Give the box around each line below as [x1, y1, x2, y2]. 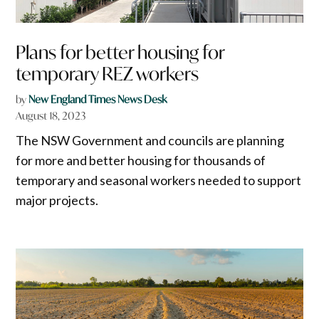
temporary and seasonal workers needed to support [16, 172, 302, 189]
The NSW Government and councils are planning [16, 132, 285, 149]
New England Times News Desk [28, 93, 167, 107]
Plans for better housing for [16, 41, 225, 65]
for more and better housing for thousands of [16, 152, 266, 169]
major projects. [16, 192, 99, 209]
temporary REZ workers [16, 62, 199, 86]
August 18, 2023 [16, 109, 86, 123]
